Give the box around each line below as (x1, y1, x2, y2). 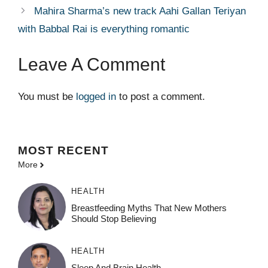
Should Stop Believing (71, 214, 156, 224)
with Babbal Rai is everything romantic (18, 23, 190, 35)
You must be (18, 90, 76, 102)
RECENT (57, 144, 109, 157)
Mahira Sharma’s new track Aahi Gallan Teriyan (34, 5, 246, 17)
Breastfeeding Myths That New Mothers (71, 203, 227, 214)
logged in (76, 90, 116, 102)
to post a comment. (116, 90, 205, 102)
